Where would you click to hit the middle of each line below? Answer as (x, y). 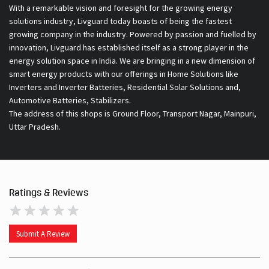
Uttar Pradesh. (35, 127)
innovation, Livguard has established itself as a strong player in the (129, 48)
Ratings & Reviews (49, 193)
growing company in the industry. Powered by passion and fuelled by (133, 35)
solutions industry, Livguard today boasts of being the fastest (120, 21)
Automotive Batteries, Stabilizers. (70, 101)
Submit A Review (43, 234)
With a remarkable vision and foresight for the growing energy (121, 8)
